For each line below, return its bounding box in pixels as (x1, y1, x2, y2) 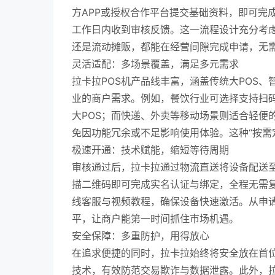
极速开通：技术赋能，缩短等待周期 (72, 144, 229, 156)
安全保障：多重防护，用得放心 (72, 230, 209, 242)
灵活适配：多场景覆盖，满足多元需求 (72, 58, 239, 70)
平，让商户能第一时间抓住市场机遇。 (72, 212, 239, 225)
